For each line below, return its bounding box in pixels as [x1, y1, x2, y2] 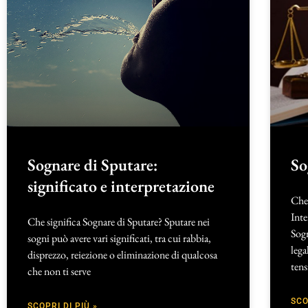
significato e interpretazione [27, 175, 214, 197]
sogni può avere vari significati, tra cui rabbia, [27, 231, 211, 246]
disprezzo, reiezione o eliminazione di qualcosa [27, 247, 217, 263]
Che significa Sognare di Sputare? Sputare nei [27, 214, 210, 230]
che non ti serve [27, 264, 91, 279]
